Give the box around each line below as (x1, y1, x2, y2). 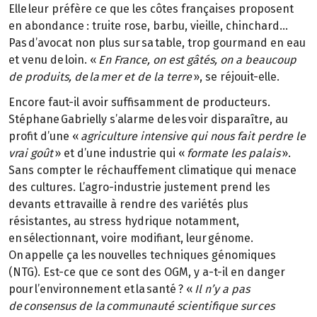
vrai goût (8, 146, 53, 161)
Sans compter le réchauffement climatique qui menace (8, 163, 296, 178)
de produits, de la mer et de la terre (8, 69, 193, 83)
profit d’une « (8, 129, 81, 144)
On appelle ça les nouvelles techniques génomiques (8, 248, 276, 263)
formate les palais (185, 146, 282, 161)
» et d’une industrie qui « (53, 146, 185, 161)
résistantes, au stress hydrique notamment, (8, 214, 239, 229)
